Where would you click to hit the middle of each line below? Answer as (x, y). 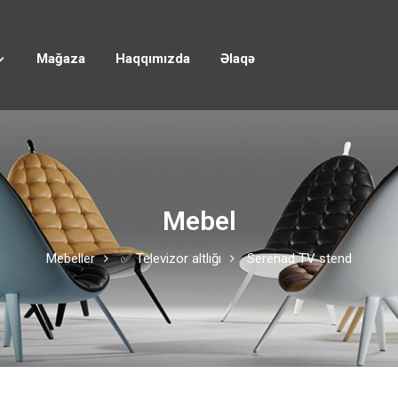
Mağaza (61, 59)
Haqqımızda (153, 59)
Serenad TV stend (299, 259)
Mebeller (71, 259)
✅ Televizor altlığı (171, 259)
